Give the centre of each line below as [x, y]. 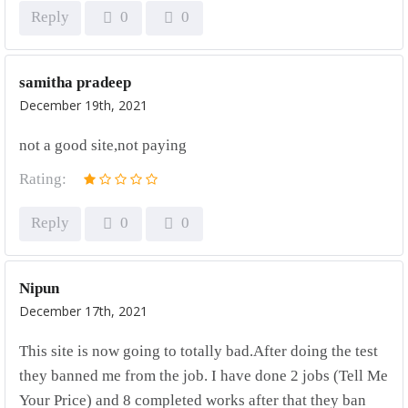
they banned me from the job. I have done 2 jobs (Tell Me [204, 376]
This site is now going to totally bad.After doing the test [199, 351]
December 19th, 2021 [83, 105]
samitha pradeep [75, 82]
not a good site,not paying [103, 145]
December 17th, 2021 [83, 311]
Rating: [43, 179]
